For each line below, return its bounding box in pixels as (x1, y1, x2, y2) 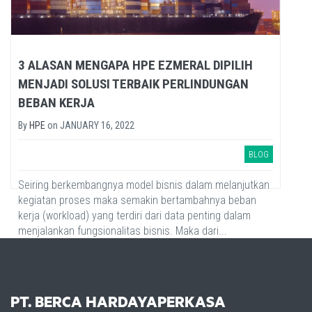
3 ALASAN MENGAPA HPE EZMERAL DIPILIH (18, 56, 253, 73)
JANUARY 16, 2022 (60, 119, 134, 131)
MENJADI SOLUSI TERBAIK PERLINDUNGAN (18, 75, 249, 92)
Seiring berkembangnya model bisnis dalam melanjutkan (18, 178, 270, 192)
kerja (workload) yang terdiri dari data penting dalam (18, 208, 251, 222)
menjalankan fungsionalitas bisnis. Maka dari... (18, 224, 227, 237)
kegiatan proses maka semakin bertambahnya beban (18, 193, 256, 207)
